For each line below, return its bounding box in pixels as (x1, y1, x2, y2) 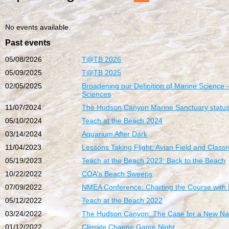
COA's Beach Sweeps (82, 170, 152, 178)
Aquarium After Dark (82, 130, 147, 138)
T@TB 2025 (82, 68, 121, 77)
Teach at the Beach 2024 (82, 117, 163, 125)
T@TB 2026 (82, 55, 121, 63)
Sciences (82, 90, 111, 98)
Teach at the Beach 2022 (82, 196, 163, 204)
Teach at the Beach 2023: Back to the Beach (82, 156, 225, 165)
